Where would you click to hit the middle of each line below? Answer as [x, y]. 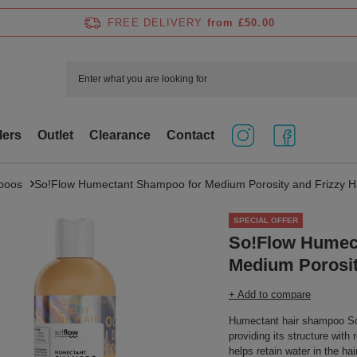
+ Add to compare [270, 294]
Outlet [55, 135]
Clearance [120, 135]
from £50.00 [241, 22]
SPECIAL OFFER [266, 220]
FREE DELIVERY [155, 22]
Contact [190, 135]
